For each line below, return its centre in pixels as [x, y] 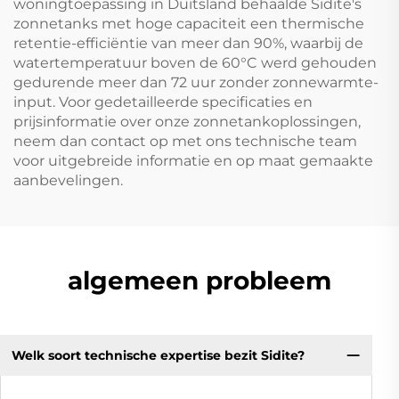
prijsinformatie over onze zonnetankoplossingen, [187, 122]
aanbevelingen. [68, 181]
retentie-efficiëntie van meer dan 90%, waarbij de [188, 44]
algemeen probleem [199, 281]
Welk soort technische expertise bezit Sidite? [158, 355]
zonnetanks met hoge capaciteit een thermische [189, 24]
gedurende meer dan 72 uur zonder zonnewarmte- [196, 83]
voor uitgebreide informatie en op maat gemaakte [193, 161]
